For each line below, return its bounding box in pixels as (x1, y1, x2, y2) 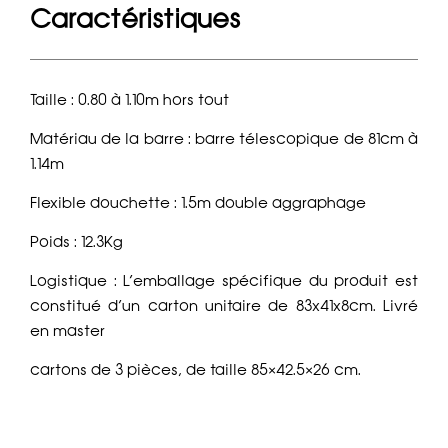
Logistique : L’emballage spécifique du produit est (30, 272, 418, 291)
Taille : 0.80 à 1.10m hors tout (30, 91, 229, 110)
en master (30, 322, 105, 341)
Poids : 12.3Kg (30, 233, 123, 252)
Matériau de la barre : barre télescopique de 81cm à (30, 130, 418, 149)
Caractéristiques (30, 2, 240, 34)
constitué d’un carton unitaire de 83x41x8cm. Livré (30, 297, 418, 316)
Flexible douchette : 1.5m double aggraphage (30, 194, 366, 213)
